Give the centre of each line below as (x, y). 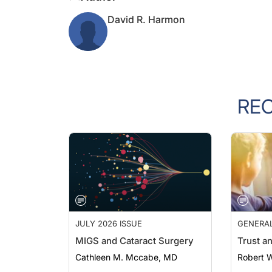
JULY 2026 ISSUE (109, 211)
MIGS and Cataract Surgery (134, 229)
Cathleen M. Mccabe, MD (126, 245)
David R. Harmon (146, 7)
